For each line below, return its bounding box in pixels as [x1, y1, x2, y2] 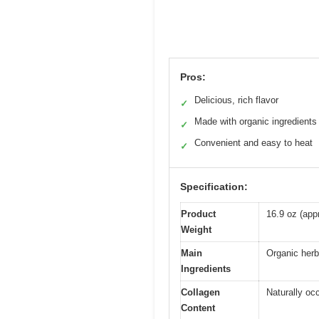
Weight [181, 224, 211, 235]
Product [181, 208, 216, 219]
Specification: [180, 180, 248, 192]
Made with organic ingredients [194, 115, 317, 127]
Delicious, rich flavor [194, 94, 278, 105]
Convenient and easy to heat [194, 137, 313, 148]
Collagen [181, 286, 220, 298]
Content [181, 302, 215, 313]
